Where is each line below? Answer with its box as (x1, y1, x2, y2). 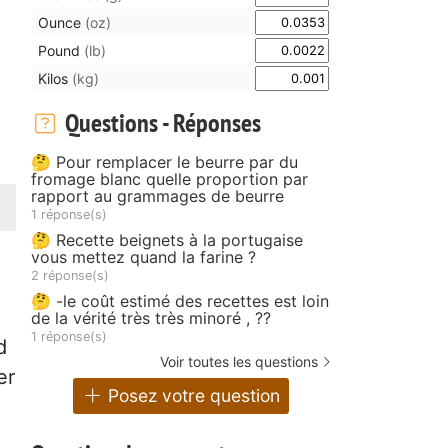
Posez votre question (103, 385, 281, 407)
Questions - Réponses (59, 105, 261, 139)
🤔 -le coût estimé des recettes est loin (31, 290, 329, 311)
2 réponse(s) (31, 267, 109, 283)
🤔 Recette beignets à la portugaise (31, 229, 303, 250)
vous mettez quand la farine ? (31, 246, 256, 267)
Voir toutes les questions (160, 352, 318, 370)
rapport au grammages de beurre (31, 185, 284, 206)
